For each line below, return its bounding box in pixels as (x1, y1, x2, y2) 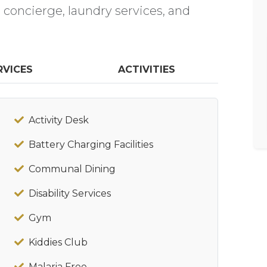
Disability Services (29, 188, 111, 199)
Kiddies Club (29, 237, 88, 248)
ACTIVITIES (118, 64, 176, 75)
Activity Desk (29, 114, 89, 126)
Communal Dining (29, 163, 116, 175)
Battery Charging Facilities (29, 139, 153, 150)
